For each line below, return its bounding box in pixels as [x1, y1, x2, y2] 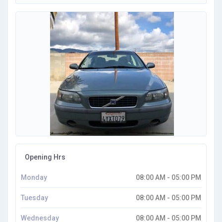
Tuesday [21, 194, 48, 202]
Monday [21, 173, 47, 181]
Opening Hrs [23, 153, 65, 161]
